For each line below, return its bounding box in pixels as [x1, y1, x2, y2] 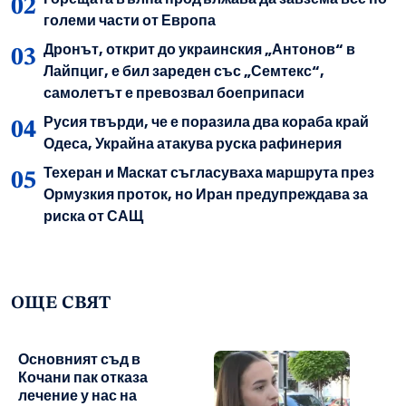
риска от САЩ [43, 206, 143, 227]
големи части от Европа [43, 10, 216, 32]
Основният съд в [18, 349, 140, 371]
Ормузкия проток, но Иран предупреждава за [43, 184, 368, 206]
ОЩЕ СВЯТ [11, 295, 111, 314]
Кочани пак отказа [18, 367, 148, 389]
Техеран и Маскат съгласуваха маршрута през [43, 162, 374, 184]
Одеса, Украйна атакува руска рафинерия [43, 133, 342, 155]
